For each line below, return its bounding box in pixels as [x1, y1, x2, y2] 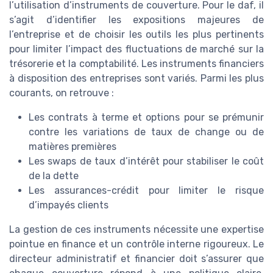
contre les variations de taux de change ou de [29, 126, 264, 138]
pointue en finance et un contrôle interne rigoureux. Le [9, 238, 264, 250]
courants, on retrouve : [9, 87, 114, 99]
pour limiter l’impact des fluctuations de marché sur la [9, 43, 264, 55]
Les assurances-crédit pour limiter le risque [29, 184, 264, 196]
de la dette [29, 169, 79, 182]
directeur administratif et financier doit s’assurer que [9, 252, 264, 264]
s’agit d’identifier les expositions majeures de [9, 13, 264, 26]
